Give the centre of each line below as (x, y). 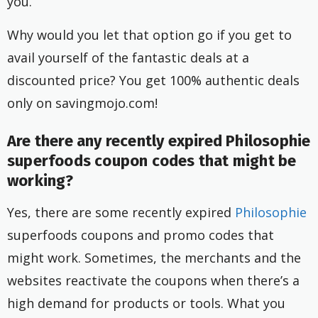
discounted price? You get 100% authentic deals (153, 80)
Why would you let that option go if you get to (149, 34)
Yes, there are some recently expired (121, 213)
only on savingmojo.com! (82, 103)
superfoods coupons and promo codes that (141, 235)
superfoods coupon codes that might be (152, 161)
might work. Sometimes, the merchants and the (154, 258)
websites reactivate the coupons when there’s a (153, 281)
